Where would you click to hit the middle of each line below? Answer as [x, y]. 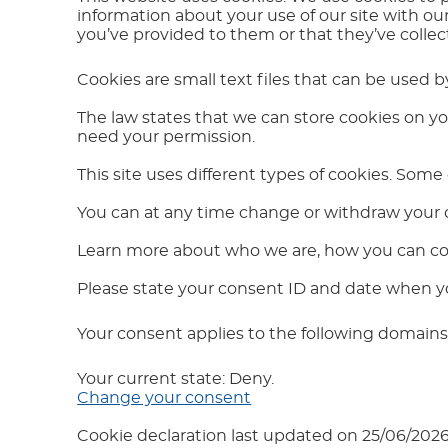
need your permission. [166, 136]
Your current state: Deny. [178, 378]
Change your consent [164, 397]
